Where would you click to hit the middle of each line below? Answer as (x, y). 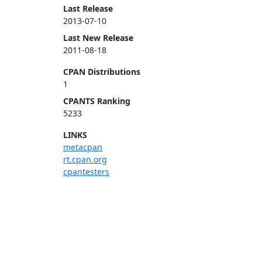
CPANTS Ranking (97, 101)
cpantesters (86, 172)
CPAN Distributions (102, 72)
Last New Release (98, 38)
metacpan (83, 147)
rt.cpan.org (85, 159)
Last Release (88, 8)
